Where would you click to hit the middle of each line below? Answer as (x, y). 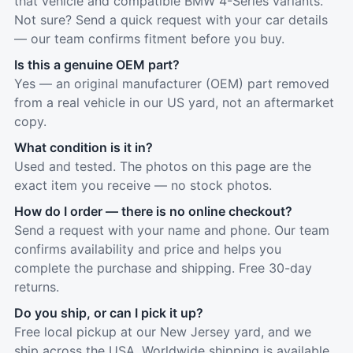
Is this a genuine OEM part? (97, 65)
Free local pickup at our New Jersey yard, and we (163, 332)
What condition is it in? (84, 147)
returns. (37, 287)
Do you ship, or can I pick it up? (109, 313)
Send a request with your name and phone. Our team (172, 230)
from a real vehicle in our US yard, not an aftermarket (174, 102)
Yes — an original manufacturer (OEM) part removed (172, 84)
